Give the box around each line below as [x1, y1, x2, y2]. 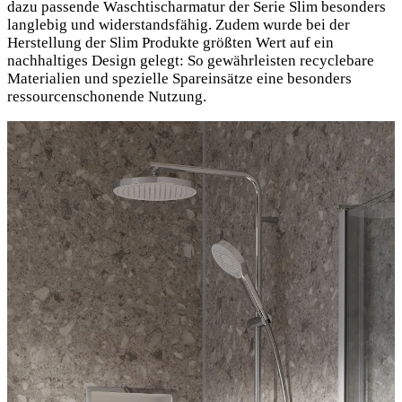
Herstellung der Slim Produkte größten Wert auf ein [7, 34, 334, 52]
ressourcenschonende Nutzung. [7, 88, 206, 106]
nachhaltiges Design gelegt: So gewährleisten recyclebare [7, 52, 374, 70]
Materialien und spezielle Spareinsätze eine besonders [7, 70, 352, 88]
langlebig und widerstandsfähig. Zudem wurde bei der [7, 16, 350, 34]
